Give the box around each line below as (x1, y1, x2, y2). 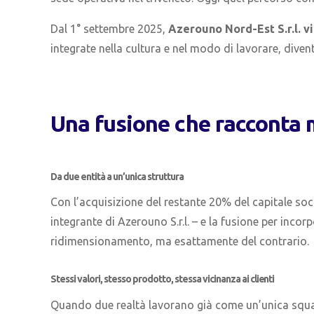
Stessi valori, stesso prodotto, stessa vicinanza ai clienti (50, 273, 275, 285)
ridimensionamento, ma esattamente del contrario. (50, 235, 309, 248)
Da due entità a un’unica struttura (50, 170, 184, 182)
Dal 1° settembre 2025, (50, 22, 168, 35)
